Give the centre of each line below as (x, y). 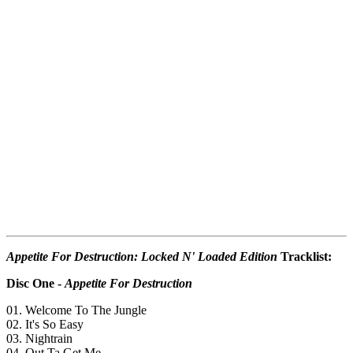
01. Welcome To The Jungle (76, 310)
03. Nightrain (39, 339)
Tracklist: (305, 257)
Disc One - (35, 284)
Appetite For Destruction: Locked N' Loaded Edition (142, 257)
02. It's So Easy (45, 325)
